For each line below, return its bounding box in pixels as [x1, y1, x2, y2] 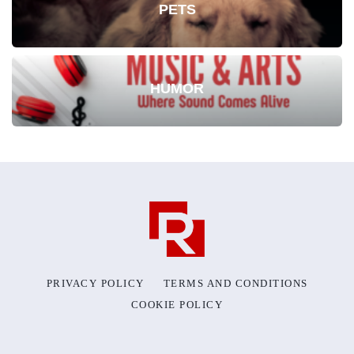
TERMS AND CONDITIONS [163, 277, 308, 289]
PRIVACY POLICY [46, 277, 145, 289]
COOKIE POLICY [130, 298, 224, 311]
